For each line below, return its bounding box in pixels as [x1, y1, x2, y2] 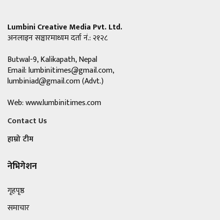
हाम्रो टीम [7, 133, 33, 146]
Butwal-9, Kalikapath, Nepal [7, 53, 97, 67]
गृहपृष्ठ [7, 184, 25, 198]
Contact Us [7, 114, 47, 128]
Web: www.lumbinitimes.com [7, 96, 101, 110]
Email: [7, 64, 28, 78]
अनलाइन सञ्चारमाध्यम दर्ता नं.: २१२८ [7, 31, 108, 45]
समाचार [7, 201, 29, 215]
